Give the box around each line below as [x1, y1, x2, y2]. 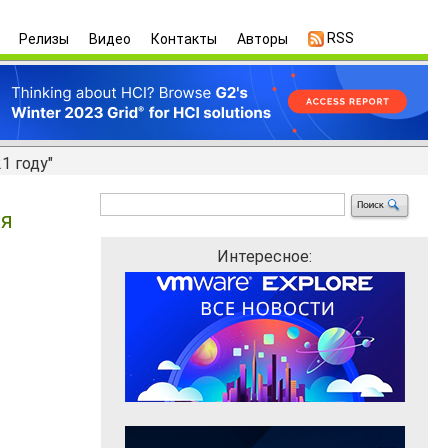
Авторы [237, 31, 288, 47]
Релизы [19, 31, 69, 47]
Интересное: [217, 247, 312, 266]
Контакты [151, 31, 217, 47]
